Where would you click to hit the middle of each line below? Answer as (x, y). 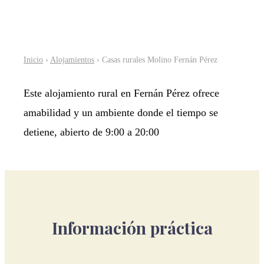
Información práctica (132, 227)
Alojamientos (72, 59)
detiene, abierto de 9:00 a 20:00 (91, 132)
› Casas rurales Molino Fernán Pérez (156, 59)
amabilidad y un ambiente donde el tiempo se (121, 112)
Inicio (33, 59)
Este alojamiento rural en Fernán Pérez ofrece (121, 93)
